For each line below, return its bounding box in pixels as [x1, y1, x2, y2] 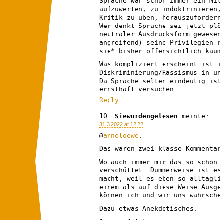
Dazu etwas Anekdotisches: [99, 204, 197, 212]
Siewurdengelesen [115, 112, 178, 120]
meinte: [182, 112, 209, 120]
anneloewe [103, 131, 138, 139]
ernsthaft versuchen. [99, 85, 178, 93]
